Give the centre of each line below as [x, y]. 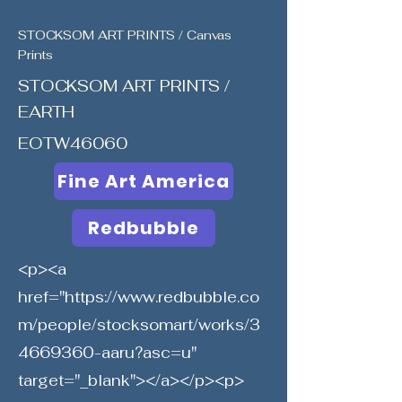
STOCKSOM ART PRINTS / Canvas [125, 35]
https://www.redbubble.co [162, 297]
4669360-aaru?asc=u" [107, 353]
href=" [41, 297]
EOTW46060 [73, 143]
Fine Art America [144, 181]
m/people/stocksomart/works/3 [139, 325]
